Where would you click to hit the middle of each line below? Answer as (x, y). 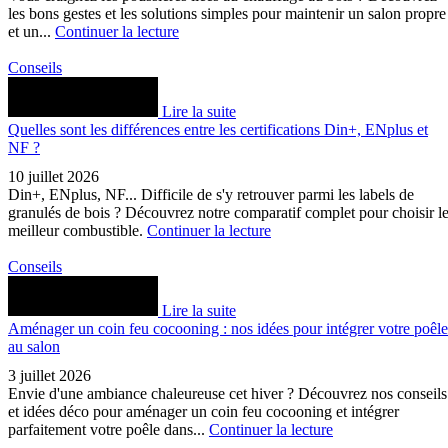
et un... (31, 32)
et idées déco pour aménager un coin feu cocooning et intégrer (203, 412)
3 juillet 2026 (49, 376)
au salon (34, 347)
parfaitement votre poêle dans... (108, 430)
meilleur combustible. (77, 231)
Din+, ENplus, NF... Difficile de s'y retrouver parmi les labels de (211, 195)
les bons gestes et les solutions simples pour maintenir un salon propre (227, 14)
